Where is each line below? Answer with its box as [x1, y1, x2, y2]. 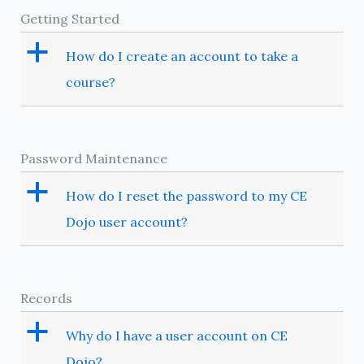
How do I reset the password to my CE [65, 188, 307, 205]
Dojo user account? [65, 214, 188, 231]
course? [65, 74, 115, 91]
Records [19, 290, 72, 307]
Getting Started [19, 11, 119, 28]
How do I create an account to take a [65, 48, 298, 65]
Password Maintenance [19, 150, 167, 167]
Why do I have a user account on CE [65, 327, 288, 344]
